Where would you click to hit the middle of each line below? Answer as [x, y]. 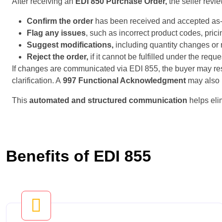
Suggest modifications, [70, 45]
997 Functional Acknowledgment [124, 80]
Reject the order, [57, 56]
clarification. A [37, 80]
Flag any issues [56, 33]
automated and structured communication [108, 100]
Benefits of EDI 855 [79, 156]
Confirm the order [60, 21]
